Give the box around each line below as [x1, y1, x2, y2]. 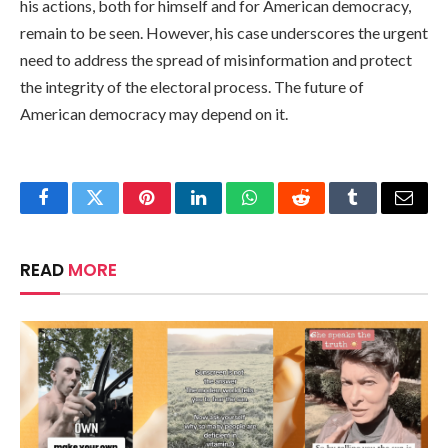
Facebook [42, 203, 113, 222]
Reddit [299, 203, 348, 222]
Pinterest [145, 203, 209, 222]
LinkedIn [196, 203, 263, 222]
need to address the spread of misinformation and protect [20, 50, 412, 70]
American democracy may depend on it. [20, 104, 288, 124]
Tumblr [351, 203, 405, 222]
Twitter [93, 203, 146, 222]
